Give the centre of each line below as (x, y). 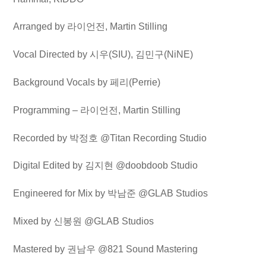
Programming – (47, 110)
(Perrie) (145, 82)
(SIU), (122, 55)
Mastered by (40, 249)
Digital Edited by (49, 166)
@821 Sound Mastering (148, 249)
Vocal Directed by (52, 55)
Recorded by (42, 138)
